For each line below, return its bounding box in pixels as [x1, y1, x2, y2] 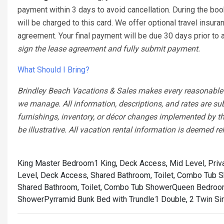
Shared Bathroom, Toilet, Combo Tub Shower [17, 182, 172, 192]
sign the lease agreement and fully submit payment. [17, 44, 200, 53]
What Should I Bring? [17, 65, 89, 74]
